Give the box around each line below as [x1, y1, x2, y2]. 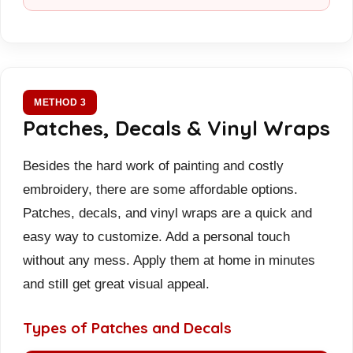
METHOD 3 [34, 96, 86, 108]
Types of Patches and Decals [23, 318, 232, 337]
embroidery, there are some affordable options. [23, 181, 298, 196]
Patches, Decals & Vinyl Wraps [23, 114, 330, 141]
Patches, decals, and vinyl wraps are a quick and [23, 205, 312, 220]
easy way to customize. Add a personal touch [23, 229, 290, 243]
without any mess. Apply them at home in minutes [23, 252, 315, 267]
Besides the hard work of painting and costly [23, 158, 284, 173]
